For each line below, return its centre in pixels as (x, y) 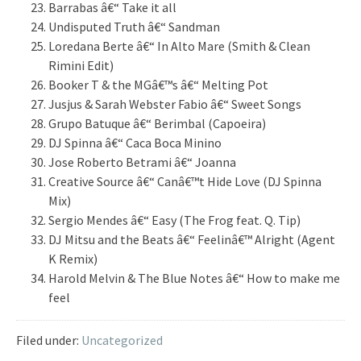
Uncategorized (122, 340)
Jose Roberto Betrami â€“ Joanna (142, 162)
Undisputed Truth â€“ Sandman (134, 27)
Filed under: (49, 340)
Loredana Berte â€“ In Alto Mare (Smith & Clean (179, 46)
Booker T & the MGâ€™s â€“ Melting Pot (158, 85)
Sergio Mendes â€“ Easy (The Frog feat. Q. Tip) (174, 220)
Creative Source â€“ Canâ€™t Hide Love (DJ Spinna (185, 182)
